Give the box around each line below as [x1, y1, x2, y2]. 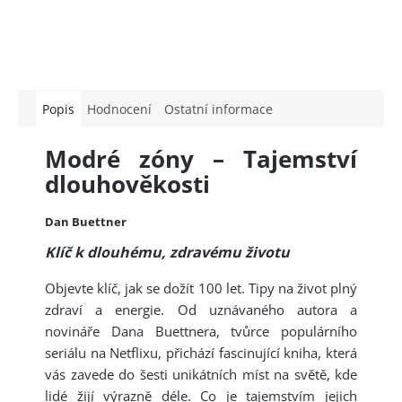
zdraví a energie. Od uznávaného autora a [45, 301, 357, 319]
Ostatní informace [164, 100, 273, 118]
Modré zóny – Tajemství [45, 142, 357, 175]
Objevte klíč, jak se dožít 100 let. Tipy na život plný [45, 279, 357, 298]
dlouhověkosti [45, 167, 210, 200]
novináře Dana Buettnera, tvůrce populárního [45, 322, 357, 341]
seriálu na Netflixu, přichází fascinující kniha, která [45, 344, 357, 363]
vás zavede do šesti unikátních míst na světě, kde [45, 365, 357, 384]
